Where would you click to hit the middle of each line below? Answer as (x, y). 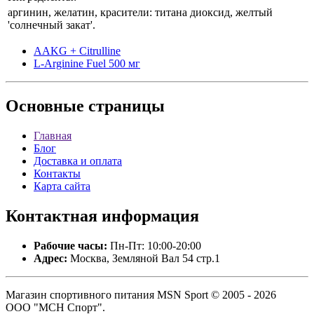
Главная (53, 136)
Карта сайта (62, 186)
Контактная (52, 216)
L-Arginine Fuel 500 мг (87, 64)
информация (148, 216)
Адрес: (50, 259)
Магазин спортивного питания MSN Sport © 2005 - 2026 (141, 295)
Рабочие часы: (70, 246)
